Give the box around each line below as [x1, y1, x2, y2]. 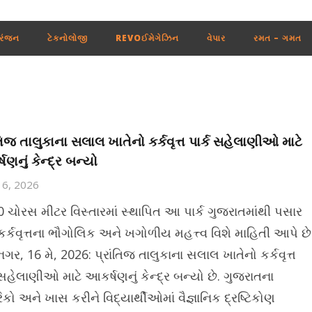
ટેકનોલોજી [47, 32, 88, 44]
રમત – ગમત [253, 32, 302, 44]
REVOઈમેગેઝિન [115, 32, 179, 44]
